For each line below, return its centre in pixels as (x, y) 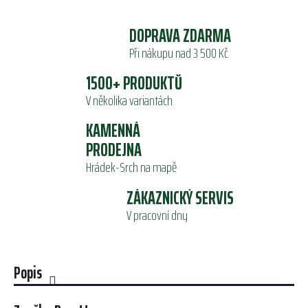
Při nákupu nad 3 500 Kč (178, 53)
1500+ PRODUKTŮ (134, 82)
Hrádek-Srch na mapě (132, 167)
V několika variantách (130, 100)
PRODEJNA (114, 149)
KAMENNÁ (113, 130)
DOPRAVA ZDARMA (180, 35)
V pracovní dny (157, 216)
